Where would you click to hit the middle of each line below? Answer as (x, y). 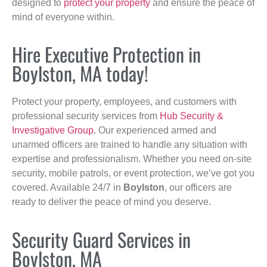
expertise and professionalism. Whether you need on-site (132, 159)
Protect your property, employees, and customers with (124, 102)
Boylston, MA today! (80, 73)
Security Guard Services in (101, 239)
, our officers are (198, 188)
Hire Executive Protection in (106, 54)
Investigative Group (53, 131)
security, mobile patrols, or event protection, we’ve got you (133, 173)
